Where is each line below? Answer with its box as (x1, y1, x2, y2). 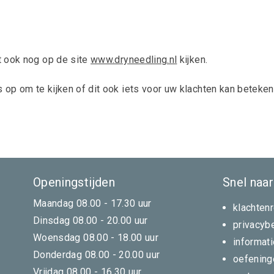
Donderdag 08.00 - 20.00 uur (33, 249, 160, 261)
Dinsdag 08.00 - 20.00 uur (33, 215, 148, 226)
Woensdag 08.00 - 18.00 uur (33, 232, 159, 243)
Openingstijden (33, 175, 115, 190)
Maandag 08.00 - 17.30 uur (33, 198, 152, 209)
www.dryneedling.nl (91, 54, 177, 65)
